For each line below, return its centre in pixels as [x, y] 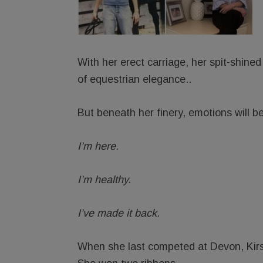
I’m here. [98, 146]
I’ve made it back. [119, 213]
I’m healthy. [104, 179]
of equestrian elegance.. [134, 79]
